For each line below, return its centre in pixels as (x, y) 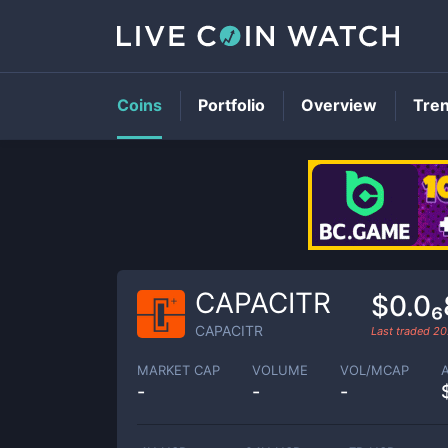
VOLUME (280, 369)
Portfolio (231, 105)
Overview (339, 105)
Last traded (402, 330)
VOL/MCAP (374, 369)
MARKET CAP (178, 369)
